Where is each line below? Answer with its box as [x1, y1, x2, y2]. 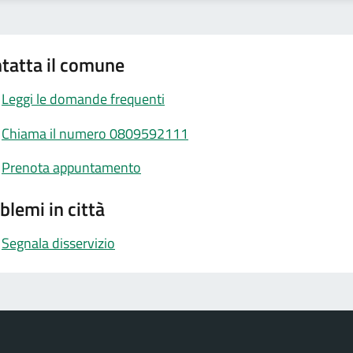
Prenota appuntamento [2, 157, 141, 179]
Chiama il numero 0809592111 [2, 122, 188, 144]
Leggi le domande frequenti [2, 88, 165, 110]
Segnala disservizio [2, 232, 115, 254]
